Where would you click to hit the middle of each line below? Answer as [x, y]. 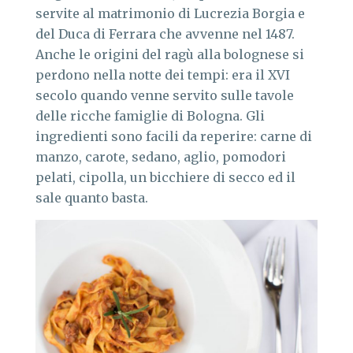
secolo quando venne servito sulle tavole [165, 95]
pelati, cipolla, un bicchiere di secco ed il [165, 177]
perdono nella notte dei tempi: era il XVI [163, 74]
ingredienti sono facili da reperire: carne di [174, 136]
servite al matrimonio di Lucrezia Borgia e [170, 13]
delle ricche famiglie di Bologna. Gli [150, 115]
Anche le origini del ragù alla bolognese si [170, 54]
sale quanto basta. [92, 197]
